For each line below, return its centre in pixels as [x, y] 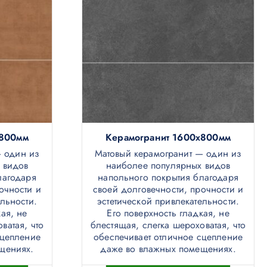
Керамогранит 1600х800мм [168, 138]
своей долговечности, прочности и [168, 190]
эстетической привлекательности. [168, 201]
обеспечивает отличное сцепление [168, 237]
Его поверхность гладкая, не [168, 213]
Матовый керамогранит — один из [168, 154]
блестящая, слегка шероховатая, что [168, 225]
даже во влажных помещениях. [168, 249]
